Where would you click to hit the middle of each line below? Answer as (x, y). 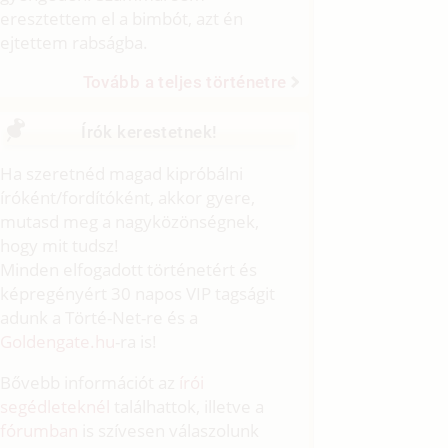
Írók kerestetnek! (149, 131)
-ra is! (136, 341)
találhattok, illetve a (187, 406)
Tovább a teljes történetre (184, 81)
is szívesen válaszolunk (169, 430)
